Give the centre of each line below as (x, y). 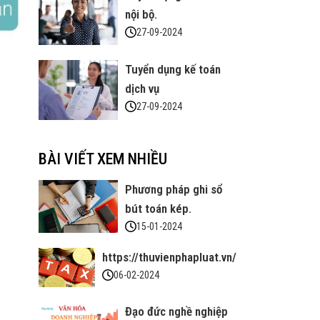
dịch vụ (142, 89)
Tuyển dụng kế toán (172, 70)
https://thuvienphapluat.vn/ (169, 257)
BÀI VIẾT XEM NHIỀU (102, 159)
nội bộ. (141, 14)
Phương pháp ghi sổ (173, 189)
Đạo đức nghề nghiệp (176, 311)
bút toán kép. (158, 208)
